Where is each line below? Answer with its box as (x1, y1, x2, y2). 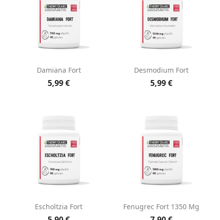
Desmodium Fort (134, 65, 189, 75)
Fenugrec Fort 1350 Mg (123, 201, 199, 211)
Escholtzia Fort (35, 201, 82, 211)
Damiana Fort (36, 65, 81, 75)
